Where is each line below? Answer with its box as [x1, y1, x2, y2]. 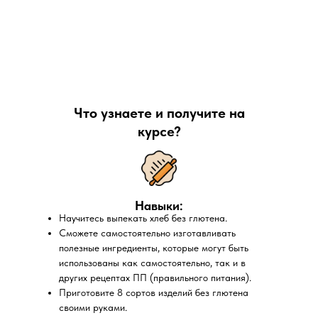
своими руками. [59, 302, 127, 313]
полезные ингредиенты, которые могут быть [59, 242, 248, 253]
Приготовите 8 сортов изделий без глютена [59, 287, 248, 298]
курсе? [137, 123, 181, 140]
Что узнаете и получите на [73, 104, 245, 121]
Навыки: [135, 198, 183, 213]
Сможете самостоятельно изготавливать [59, 227, 236, 238]
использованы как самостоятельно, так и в [59, 257, 246, 268]
